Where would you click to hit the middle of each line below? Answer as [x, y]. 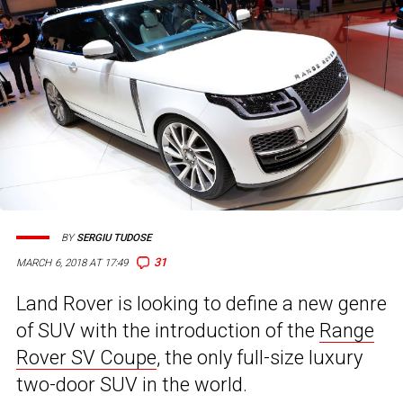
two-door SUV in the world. [132, 385]
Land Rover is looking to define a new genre [201, 304]
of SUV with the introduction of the [168, 331]
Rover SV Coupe [86, 358]
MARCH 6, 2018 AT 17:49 [72, 263]
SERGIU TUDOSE [114, 237]
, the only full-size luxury [260, 358]
